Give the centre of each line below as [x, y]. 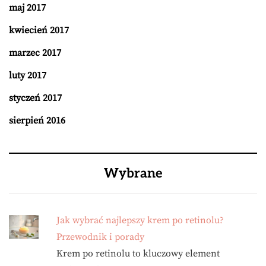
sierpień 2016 [37, 120]
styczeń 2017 [35, 98]
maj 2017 [27, 7]
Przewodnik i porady [100, 237]
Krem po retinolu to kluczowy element [138, 253]
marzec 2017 [35, 53]
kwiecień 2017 [39, 30]
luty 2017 [28, 75]
